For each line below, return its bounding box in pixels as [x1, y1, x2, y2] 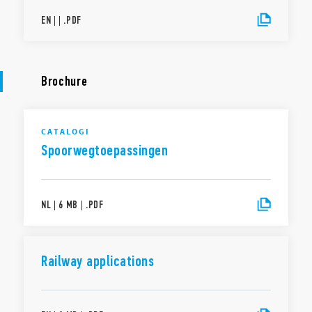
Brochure [41, 73, 88, 89]
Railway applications [41, 252, 154, 270]
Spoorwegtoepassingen [41, 141, 168, 159]
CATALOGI [41, 126, 90, 136]
